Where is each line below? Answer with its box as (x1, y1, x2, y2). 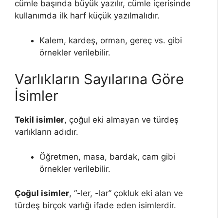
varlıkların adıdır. (15, 127, 78, 137)
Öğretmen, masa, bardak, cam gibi (39, 151, 175, 162)
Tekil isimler (15, 115, 64, 125)
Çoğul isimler (15, 188, 69, 199)
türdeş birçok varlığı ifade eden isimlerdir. (15, 200, 176, 211)
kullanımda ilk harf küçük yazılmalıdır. (15, 11, 160, 21)
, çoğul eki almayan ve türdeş (64, 115, 179, 125)
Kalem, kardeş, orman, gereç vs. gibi (39, 35, 182, 45)
